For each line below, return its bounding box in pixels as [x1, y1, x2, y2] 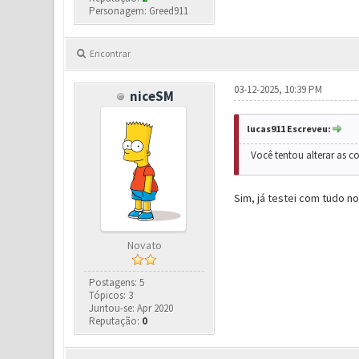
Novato [127, 238, 162, 252]
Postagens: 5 [89, 276, 145, 289]
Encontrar [89, 47, 131, 59]
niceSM [130, 87, 175, 105]
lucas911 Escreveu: [246, 123, 331, 135]
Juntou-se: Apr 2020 [89, 301, 174, 315]
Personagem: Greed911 [89, 4, 189, 18]
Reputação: [89, 314, 143, 328]
